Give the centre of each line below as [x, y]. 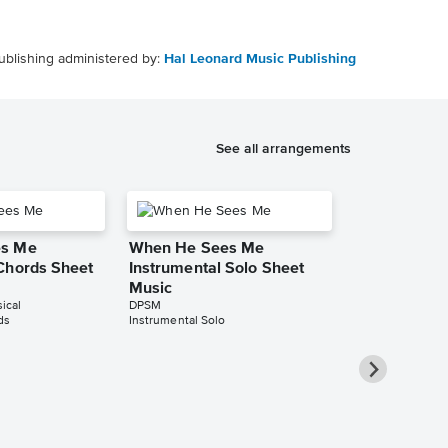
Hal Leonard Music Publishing [260, 59]
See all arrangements [283, 148]
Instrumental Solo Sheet [216, 269]
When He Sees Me [196, 249]
